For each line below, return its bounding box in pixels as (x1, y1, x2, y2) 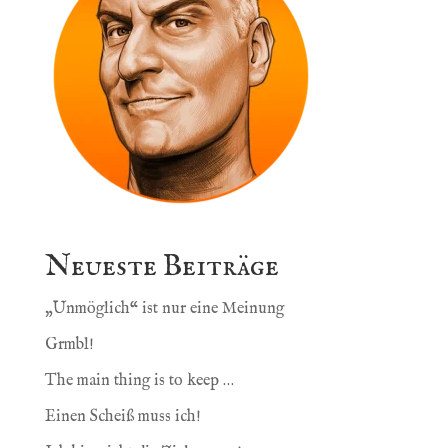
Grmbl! (44, 334, 94, 355)
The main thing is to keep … (44, 370, 234, 391)
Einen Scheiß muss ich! (44, 406, 201, 427)
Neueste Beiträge (44, 247, 279, 286)
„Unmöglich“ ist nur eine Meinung (44, 298, 284, 319)
